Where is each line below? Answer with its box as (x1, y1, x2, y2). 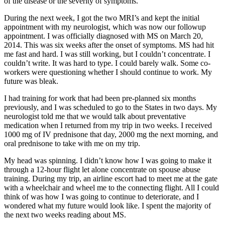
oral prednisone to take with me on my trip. (4, 139, 140, 148)
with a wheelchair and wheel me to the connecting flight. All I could (4, 183, 219, 192)
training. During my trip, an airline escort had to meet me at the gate (4, 174, 217, 183)
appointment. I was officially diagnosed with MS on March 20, (4, 32, 203, 41)
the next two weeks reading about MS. (4, 210, 126, 219)
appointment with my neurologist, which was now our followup (4, 23, 206, 32)
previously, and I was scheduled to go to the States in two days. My (4, 103, 217, 112)
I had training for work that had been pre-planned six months (4, 94, 196, 103)
